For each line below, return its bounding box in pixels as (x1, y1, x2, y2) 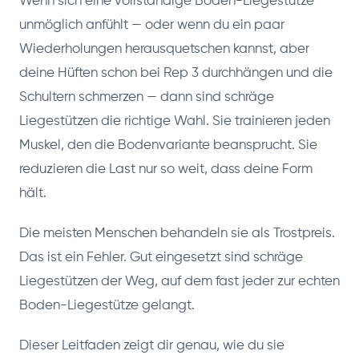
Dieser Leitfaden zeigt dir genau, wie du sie (19, 338, 284, 353)
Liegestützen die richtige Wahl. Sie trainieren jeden (19, 114, 330, 128)
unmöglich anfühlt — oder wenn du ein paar (19, 18, 284, 32)
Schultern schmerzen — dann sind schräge (19, 90, 274, 104)
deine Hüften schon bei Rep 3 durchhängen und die (19, 66, 333, 80)
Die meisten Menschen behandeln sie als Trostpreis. (19, 226, 335, 240)
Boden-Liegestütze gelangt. (19, 298, 195, 313)
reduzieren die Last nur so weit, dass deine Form (19, 162, 313, 176)
